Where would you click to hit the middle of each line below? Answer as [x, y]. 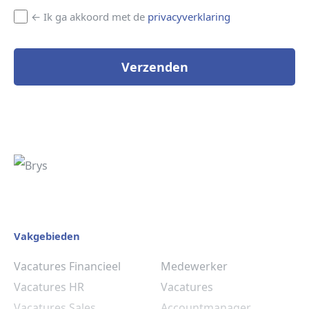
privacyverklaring [189, 17]
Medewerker [194, 266]
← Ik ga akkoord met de [89, 17]
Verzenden [154, 67]
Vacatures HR [49, 287]
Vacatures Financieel [67, 266]
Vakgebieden [47, 236]
